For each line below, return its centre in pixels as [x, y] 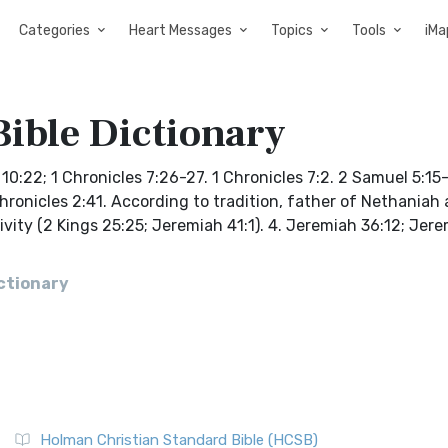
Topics [292, 30]
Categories [54, 30]
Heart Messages [180, 30]
